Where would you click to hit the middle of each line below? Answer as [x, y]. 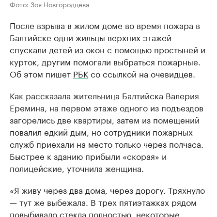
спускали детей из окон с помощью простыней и [108, 49]
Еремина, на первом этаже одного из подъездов [107, 107]
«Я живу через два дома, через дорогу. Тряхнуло [107, 190]
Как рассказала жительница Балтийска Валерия [104, 95]
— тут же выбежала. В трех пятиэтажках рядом [103, 202]
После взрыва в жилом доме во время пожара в [105, 25]
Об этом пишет [41, 73]
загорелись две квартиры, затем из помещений [105, 119]
